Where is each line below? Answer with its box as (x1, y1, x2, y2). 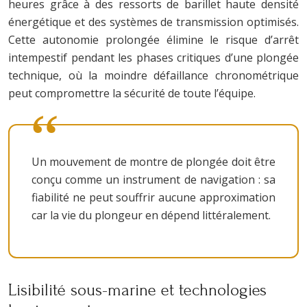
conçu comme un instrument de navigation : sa (32, 171, 275, 187)
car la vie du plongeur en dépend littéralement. (32, 207, 271, 223)
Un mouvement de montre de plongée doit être (32, 153, 275, 169)
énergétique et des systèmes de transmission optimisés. (8, 14, 299, 29)
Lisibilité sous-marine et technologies (8, 280, 267, 299)
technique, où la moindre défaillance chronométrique (8, 67, 299, 83)
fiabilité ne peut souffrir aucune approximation (32, 189, 275, 205)
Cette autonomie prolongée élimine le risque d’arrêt (8, 32, 299, 47)
